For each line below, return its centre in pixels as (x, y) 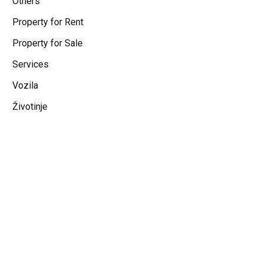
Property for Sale (48, 43)
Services (31, 64)
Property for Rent (48, 22)
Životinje (30, 107)
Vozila (25, 85)
